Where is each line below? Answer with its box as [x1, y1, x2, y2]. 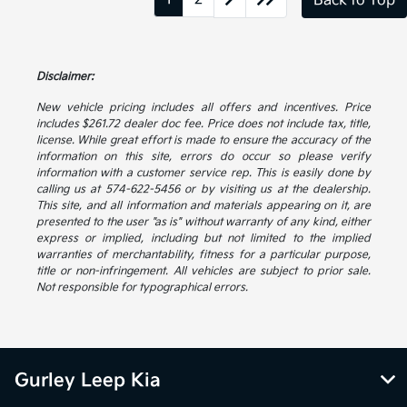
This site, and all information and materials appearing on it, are [35, 199, 372, 213]
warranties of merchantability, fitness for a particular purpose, [35, 248, 372, 263]
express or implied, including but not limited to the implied [35, 232, 372, 246]
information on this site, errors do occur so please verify [35, 150, 372, 164]
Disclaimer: [35, 70, 94, 84]
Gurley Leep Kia [15, 370, 161, 392]
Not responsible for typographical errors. [35, 281, 248, 295]
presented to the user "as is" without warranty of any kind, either [35, 215, 372, 230]
